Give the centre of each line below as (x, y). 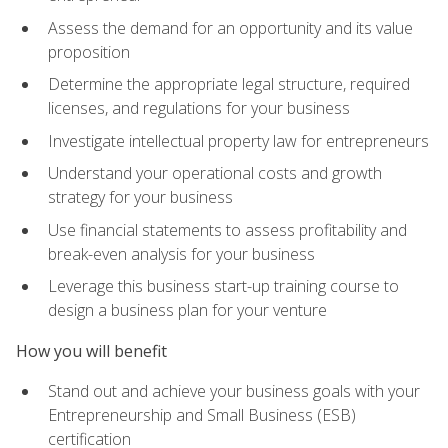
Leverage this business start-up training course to (223, 286)
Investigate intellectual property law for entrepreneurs (238, 140)
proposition (89, 51)
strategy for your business (140, 197)
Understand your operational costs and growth (215, 173)
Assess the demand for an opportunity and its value (230, 27)
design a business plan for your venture (187, 310)
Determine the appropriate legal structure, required (229, 84)
